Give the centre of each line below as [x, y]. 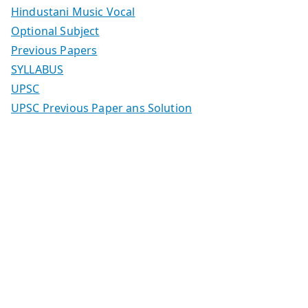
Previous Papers [54, 51]
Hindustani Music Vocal [73, 12]
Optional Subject [55, 31]
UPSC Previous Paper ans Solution [102, 108]
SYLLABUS [37, 70]
